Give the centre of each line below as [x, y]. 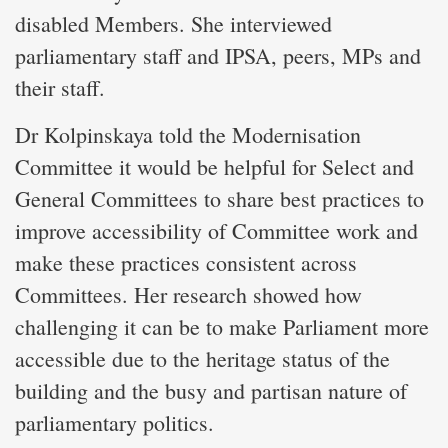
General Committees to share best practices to [219, 198]
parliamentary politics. [114, 422]
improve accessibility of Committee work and [216, 230]
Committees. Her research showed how [188, 294]
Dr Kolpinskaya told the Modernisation [188, 134]
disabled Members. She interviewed [173, 23]
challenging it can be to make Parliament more [222, 326]
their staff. [60, 87]
